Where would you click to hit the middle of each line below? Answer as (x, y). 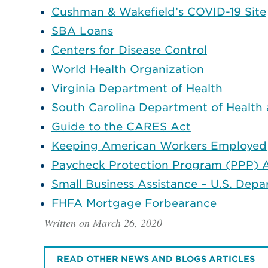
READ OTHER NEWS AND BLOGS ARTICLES (156, 259)
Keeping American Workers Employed (159, 145)
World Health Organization (127, 69)
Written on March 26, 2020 (103, 222)
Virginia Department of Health (137, 88)
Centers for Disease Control (129, 50)
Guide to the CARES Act (121, 126)
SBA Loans (82, 31)
